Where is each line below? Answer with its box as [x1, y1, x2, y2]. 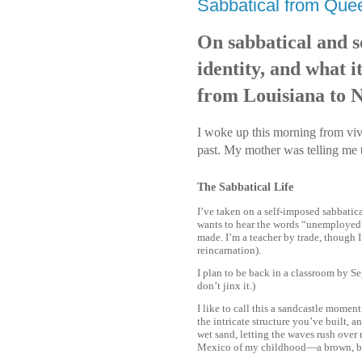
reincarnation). [197, 243, 261, 256]
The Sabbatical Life [197, 180, 293, 193]
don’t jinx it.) [197, 279, 255, 292]
